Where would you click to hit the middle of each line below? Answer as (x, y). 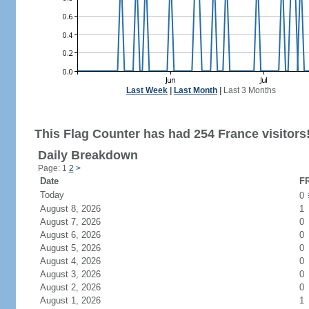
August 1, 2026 (78, 300)
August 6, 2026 (78, 235)
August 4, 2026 (78, 261)
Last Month (196, 90)
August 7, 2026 (78, 222)
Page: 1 (53, 168)
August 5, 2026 (78, 248)
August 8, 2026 (78, 209)
